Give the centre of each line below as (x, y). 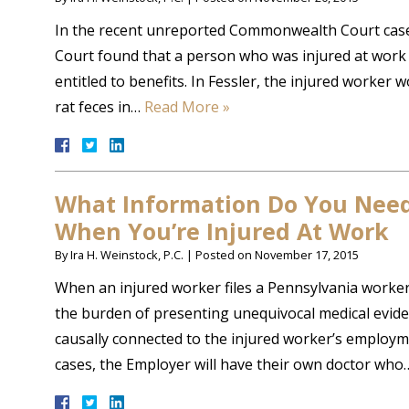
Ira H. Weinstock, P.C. (127, 255)
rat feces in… (100, 107)
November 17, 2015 (307, 255)
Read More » (187, 107)
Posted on (225, 255)
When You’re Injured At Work (222, 231)
